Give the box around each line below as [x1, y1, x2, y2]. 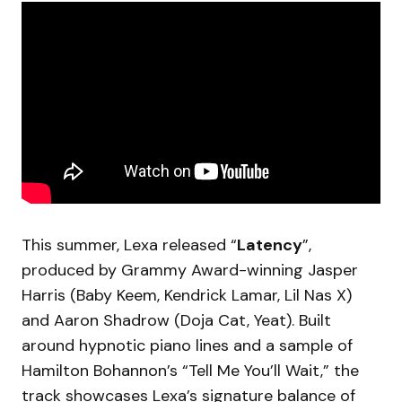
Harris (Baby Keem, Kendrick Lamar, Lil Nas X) [22, 284, 352, 306]
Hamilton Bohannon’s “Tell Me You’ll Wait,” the [22, 359, 359, 381]
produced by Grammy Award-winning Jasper [22, 258, 358, 281]
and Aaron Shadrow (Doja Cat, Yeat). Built [22, 309, 331, 331]
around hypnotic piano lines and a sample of [22, 334, 353, 356]
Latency [237, 233, 302, 256]
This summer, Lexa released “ [22, 233, 237, 256]
